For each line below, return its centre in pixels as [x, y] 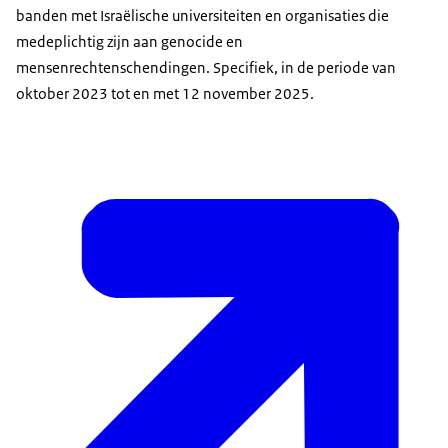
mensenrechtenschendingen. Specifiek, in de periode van [206, 68]
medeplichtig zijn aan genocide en [129, 42]
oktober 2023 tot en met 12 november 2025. [165, 94]
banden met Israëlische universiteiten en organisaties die [202, 16]
